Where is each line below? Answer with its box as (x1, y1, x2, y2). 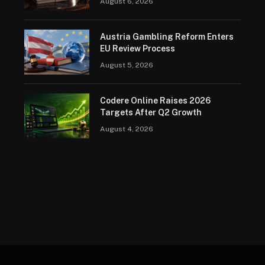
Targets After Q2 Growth (99, 108, 202, 118)
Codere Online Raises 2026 (99, 96, 211, 106)
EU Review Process (99, 44, 175, 54)
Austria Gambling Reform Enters (99, 32, 234, 42)
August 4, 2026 (99, 125, 153, 134)
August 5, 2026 (99, 61, 153, 70)
